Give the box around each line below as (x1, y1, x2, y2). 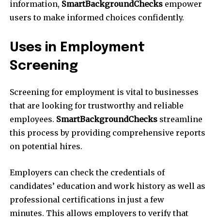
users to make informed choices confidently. (10, 12, 184, 22)
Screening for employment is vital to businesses (10, 87, 199, 97)
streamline (157, 114, 202, 124)
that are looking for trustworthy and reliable (10, 100, 184, 110)
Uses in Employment (10, 41, 145, 54)
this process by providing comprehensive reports (10, 127, 205, 138)
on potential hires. (10, 141, 82, 151)
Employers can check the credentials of (10, 167, 165, 177)
